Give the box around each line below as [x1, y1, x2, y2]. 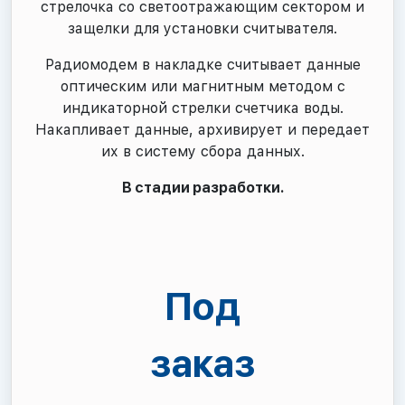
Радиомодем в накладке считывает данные [44, 56, 361, 73]
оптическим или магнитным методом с [60, 78, 345, 95]
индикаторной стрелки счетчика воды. [61, 99, 344, 117]
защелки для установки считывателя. [68, 20, 337, 37]
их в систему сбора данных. [100, 143, 305, 160]
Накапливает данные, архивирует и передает [35, 121, 370, 138]
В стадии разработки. [121, 179, 284, 196]
